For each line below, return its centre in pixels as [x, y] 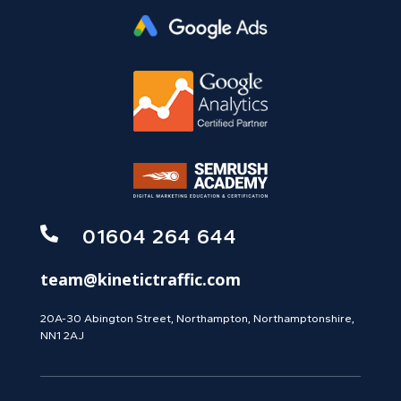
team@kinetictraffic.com [140, 280]
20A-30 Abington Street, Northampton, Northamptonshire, [197, 319]
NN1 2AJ [62, 336]
